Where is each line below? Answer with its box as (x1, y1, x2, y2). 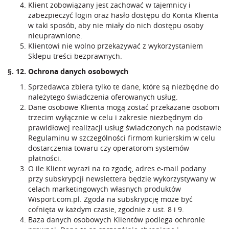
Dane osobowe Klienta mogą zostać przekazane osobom (28, 102, 219, 112)
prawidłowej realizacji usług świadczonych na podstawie (28, 123, 221, 132)
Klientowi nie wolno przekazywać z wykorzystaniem (28, 41, 203, 51)
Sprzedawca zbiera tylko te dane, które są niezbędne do (28, 82, 219, 91)
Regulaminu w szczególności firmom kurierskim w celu (28, 133, 215, 143)
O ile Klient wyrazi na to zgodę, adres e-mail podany (28, 164, 206, 173)
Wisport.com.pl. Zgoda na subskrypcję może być (28, 194, 193, 204)
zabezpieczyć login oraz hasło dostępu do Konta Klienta (28, 10, 218, 20)
